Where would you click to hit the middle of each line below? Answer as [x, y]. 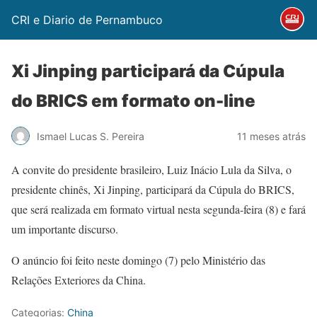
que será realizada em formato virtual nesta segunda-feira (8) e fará [158, 209]
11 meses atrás [271, 136]
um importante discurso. [65, 229]
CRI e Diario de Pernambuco [87, 20]
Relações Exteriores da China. [79, 280]
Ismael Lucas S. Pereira [91, 136]
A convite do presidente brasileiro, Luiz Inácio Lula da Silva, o [151, 169]
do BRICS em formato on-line [133, 101]
